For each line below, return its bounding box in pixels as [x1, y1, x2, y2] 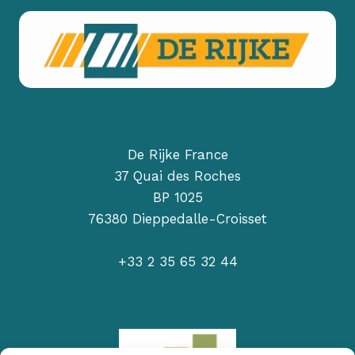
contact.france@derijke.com [86, 232, 269, 249]
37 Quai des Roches [114, 168, 241, 185]
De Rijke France [127, 147, 228, 163]
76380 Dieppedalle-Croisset [88, 211, 267, 227]
